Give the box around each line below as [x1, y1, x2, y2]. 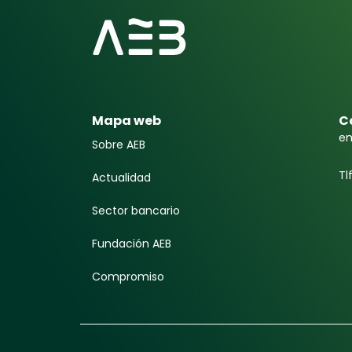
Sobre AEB [92, 136, 145, 152]
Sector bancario [92, 202, 180, 218]
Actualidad [92, 169, 151, 185]
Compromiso [92, 268, 164, 284]
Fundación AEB [92, 235, 171, 251]
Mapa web [92, 111, 161, 130]
